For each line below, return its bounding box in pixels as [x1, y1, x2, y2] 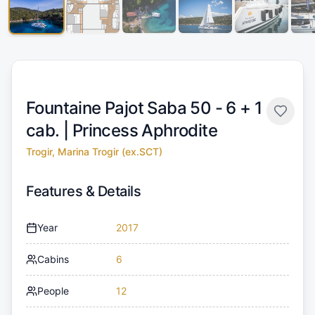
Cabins [37, 253, 69, 266]
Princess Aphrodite [72, 120, 218, 141]
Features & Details [26, 183, 141, 200]
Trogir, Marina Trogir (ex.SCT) [26, 146, 162, 158]
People [37, 285, 69, 297]
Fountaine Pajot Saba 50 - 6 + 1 [26, 98, 262, 119]
